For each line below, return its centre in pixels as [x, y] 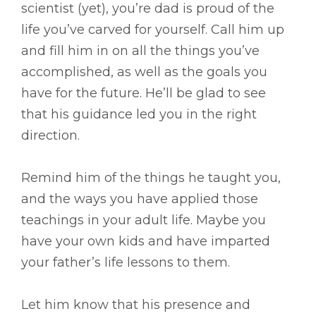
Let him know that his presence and [136, 304]
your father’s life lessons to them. [126, 262]
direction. [50, 135]
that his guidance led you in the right [139, 114]
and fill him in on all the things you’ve [140, 50]
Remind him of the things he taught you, [151, 177]
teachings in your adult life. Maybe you [144, 220]
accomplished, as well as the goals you [144, 72]
